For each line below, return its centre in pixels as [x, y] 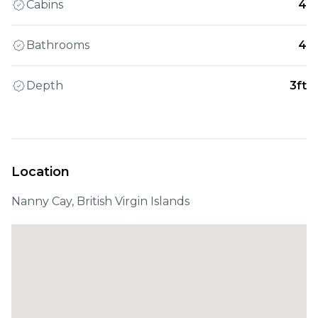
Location [40, 172]
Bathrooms [58, 45]
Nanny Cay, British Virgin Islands [100, 201]
